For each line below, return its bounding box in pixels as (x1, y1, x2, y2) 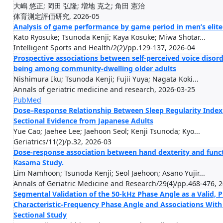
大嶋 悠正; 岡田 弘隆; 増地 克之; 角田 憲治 (13, 1, 145, 10)
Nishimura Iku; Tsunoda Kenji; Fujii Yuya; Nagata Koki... (13, 74, 199, 84)
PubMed (13, 95, 41, 105)
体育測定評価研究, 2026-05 (13, 11, 100, 21)
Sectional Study (13, 210, 67, 220)
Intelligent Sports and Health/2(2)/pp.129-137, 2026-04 (13, 43, 195, 52)
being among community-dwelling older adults (13, 64, 176, 73)
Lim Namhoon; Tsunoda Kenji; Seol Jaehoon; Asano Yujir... (13, 168, 205, 178)
